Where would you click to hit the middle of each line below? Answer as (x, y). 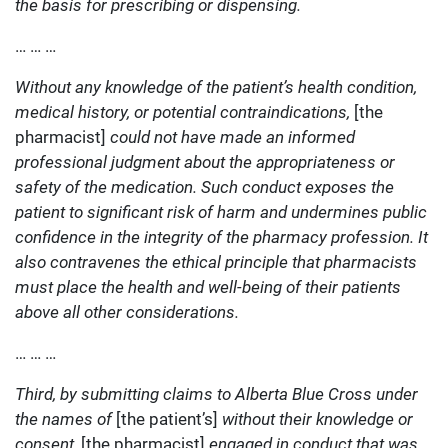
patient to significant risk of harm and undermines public (221, 212)
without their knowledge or (317, 419)
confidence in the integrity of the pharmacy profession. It (221, 237)
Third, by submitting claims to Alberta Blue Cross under (216, 394)
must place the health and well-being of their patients (208, 287)
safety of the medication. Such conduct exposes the (204, 187)
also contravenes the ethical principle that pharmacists (216, 262)
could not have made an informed (230, 137)
